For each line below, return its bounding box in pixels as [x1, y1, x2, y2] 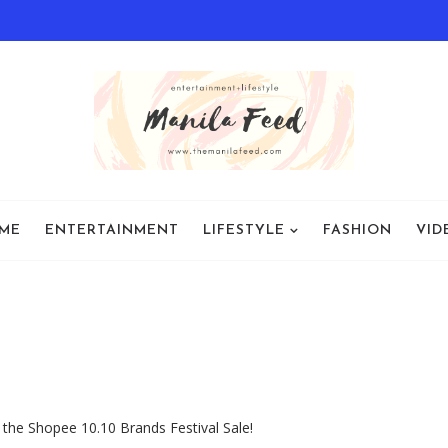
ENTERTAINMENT [44, 222, 179, 238]
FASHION [322, 222, 392, 238]
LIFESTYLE [202, 222, 285, 238]
